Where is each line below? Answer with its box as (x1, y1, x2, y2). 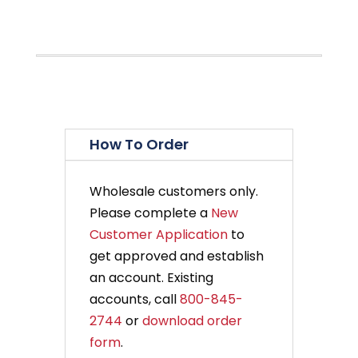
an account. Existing (89, 268, 213, 287)
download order (141, 311, 242, 330)
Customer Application (89, 225, 228, 244)
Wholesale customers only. (89, 181, 258, 201)
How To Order (89, 133, 189, 154)
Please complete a (89, 203, 211, 222)
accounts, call (89, 289, 180, 308)
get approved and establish (89, 246, 264, 265)
